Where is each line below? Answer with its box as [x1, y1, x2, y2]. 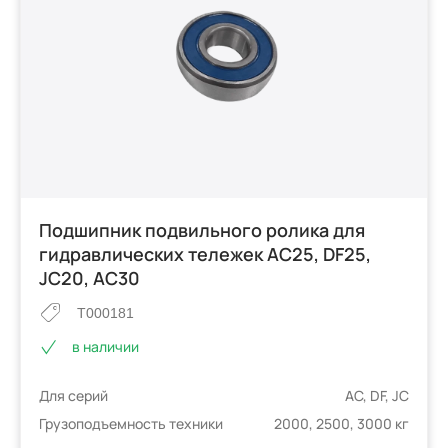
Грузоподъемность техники [39, 413, 224, 433]
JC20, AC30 [39, 266, 141, 291]
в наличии [72, 337, 140, 357]
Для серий [39, 385, 109, 405]
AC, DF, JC [344, 385, 409, 405]
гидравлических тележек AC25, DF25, [39, 242, 372, 267]
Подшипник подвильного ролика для [39, 218, 366, 243]
